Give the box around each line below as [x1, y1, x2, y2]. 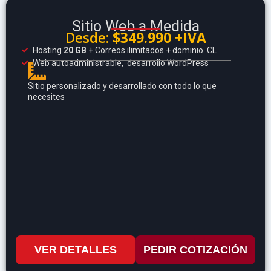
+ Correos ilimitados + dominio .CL [86, 45, 217, 56]
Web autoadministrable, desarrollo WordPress [32, 58, 209, 68]
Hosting [32, 45, 64, 56]
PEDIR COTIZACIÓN [143, 244, 247, 256]
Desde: [65, 28, 113, 48]
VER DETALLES [34, 244, 117, 256]
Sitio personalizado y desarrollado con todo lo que [28, 81, 217, 91]
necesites [28, 92, 65, 102]
